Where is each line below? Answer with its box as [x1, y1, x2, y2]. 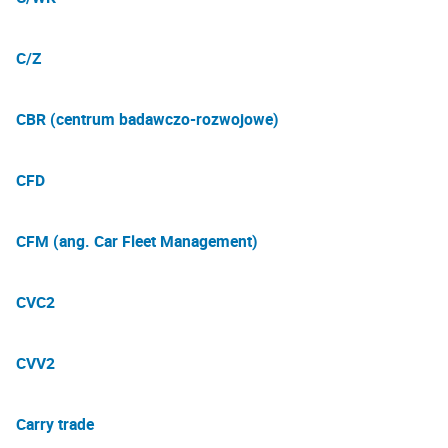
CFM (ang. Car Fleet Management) [16, 230, 258, 252]
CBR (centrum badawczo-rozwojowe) [16, 108, 279, 130]
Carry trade [16, 413, 94, 435]
